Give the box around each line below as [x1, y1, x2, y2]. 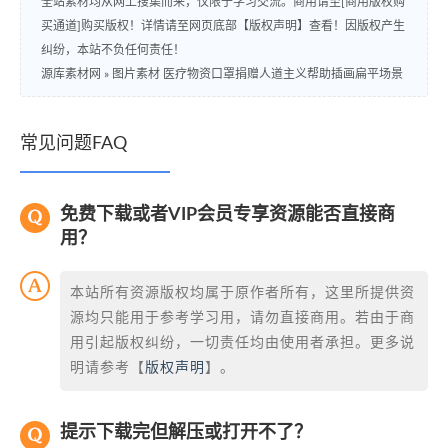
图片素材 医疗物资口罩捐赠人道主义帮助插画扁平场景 [112, 67, 403, 80]
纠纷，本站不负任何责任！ [41, 43, 185, 56]
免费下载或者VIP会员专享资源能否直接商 [60, 205, 395, 224]
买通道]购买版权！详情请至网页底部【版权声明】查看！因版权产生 [41, 19, 405, 32]
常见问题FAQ [20, 134, 127, 153]
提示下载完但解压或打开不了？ [60, 423, 312, 442]
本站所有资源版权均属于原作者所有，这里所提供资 [70, 285, 415, 300]
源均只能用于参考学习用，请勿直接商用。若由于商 [70, 310, 415, 325]
